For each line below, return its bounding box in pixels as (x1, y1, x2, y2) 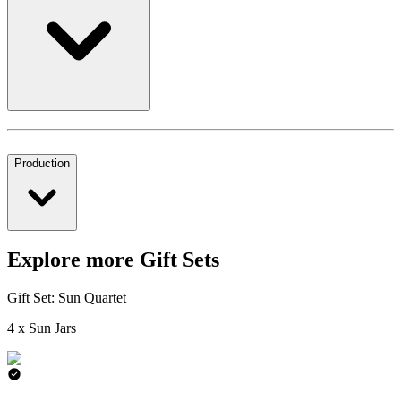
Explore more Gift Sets (7, 248, 219, 272)
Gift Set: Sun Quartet (7, 290, 126, 306)
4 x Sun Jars (7, 320, 76, 337)
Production (14, 156, 70, 170)
